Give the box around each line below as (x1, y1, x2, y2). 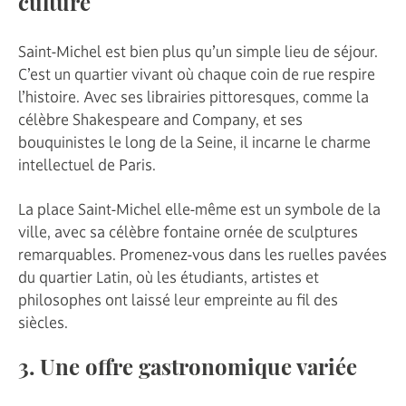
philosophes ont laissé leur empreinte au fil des (18, 289, 338, 310)
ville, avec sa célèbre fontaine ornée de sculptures (18, 221, 358, 242)
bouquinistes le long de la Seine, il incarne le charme (18, 131, 371, 152)
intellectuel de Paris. (18, 154, 156, 175)
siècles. (18, 312, 68, 333)
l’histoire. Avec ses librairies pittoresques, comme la (18, 86, 369, 107)
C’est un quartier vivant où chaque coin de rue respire (18, 63, 375, 84)
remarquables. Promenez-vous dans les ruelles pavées (18, 244, 387, 265)
